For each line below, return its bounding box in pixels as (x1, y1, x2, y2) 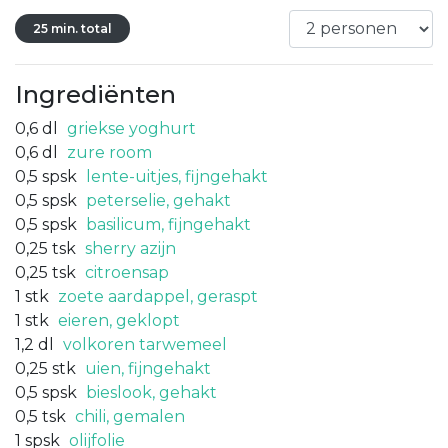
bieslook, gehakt (86, 382, 217, 402)
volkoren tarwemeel (63, 334, 227, 354)
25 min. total (33, 20, 112, 36)
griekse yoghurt (67, 118, 196, 138)
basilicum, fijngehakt (86, 214, 251, 234)
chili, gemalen (75, 406, 185, 426)
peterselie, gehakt (86, 190, 231, 210)
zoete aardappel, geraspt (58, 286, 258, 306)
